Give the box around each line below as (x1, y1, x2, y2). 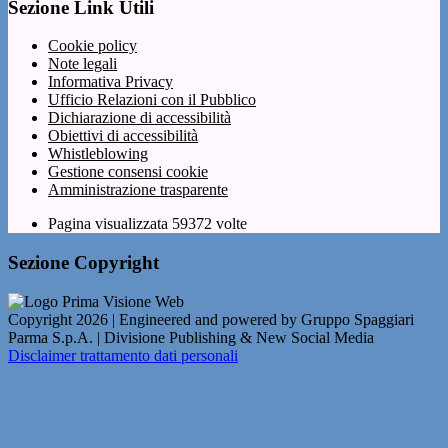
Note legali (48, 55, 117, 73)
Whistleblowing (48, 145, 148, 163)
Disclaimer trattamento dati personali (8, 346, 238, 364)
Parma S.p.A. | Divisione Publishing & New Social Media (8, 328, 374, 346)
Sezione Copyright (8, 252, 159, 274)
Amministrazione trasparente (48, 181, 228, 199)
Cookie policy (48, 37, 137, 55)
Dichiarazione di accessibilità (48, 109, 231, 127)
